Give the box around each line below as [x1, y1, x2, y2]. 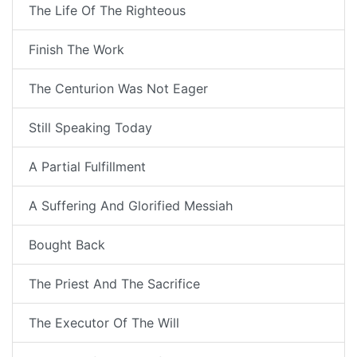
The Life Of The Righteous [29, 2, 186, 19]
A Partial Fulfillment [29, 159, 146, 175]
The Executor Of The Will [29, 315, 179, 331]
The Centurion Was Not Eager [29, 80, 208, 97]
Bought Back [29, 237, 105, 253]
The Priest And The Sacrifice [29, 276, 200, 292]
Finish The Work [29, 41, 124, 58]
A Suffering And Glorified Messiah [29, 198, 233, 214]
